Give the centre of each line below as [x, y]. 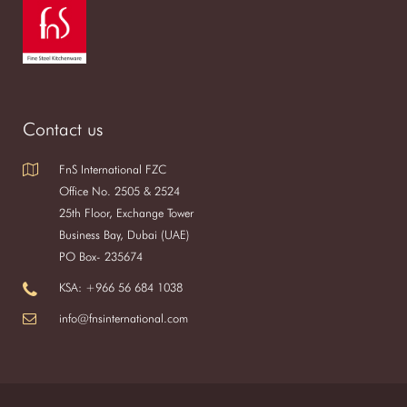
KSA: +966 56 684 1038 [121, 287]
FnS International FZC [113, 169]
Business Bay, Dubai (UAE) [124, 234]
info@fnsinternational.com [124, 318]
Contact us [63, 129]
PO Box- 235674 [101, 256]
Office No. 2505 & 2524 [119, 191]
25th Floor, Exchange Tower [126, 213]
